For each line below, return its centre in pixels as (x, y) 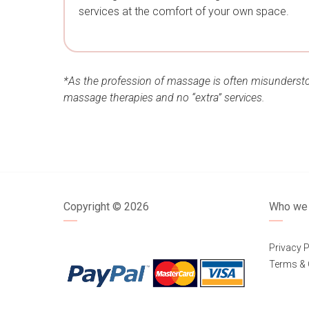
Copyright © (94, 206)
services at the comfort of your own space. (184, 11)
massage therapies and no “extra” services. (164, 97)
